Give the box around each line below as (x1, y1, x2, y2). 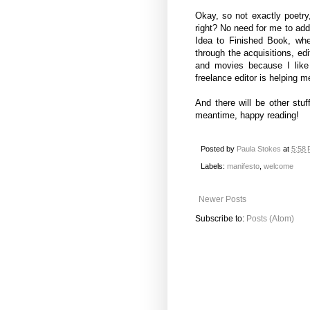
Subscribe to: (195, 213, 246, 224)
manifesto (227, 161, 259, 170)
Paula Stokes (237, 145, 281, 154)
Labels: (201, 161, 227, 170)
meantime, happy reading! (195, 110, 299, 121)
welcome (264, 161, 293, 170)
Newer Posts (199, 194, 246, 204)
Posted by (201, 145, 237, 154)
